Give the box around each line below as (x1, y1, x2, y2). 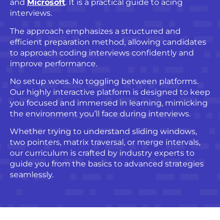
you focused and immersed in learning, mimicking (10, 98, 208, 108)
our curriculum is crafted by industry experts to (10, 148, 194, 158)
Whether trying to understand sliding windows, (10, 127, 197, 137)
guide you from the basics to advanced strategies (10, 159, 204, 169)
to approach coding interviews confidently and (10, 48, 194, 57)
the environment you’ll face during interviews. (10, 109, 191, 119)
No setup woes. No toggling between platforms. (10, 77, 198, 86)
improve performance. (10, 58, 97, 68)
